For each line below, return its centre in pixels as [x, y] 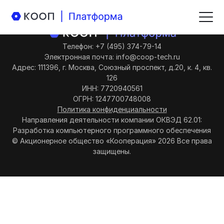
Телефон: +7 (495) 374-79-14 [112, 46]
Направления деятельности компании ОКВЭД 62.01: [112, 120]
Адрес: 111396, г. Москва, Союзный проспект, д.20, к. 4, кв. [112, 67]
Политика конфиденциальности [112, 109]
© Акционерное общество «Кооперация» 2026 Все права [112, 141]
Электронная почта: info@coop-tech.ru [112, 57]
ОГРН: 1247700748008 [112, 99]
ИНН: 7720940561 [112, 88]
